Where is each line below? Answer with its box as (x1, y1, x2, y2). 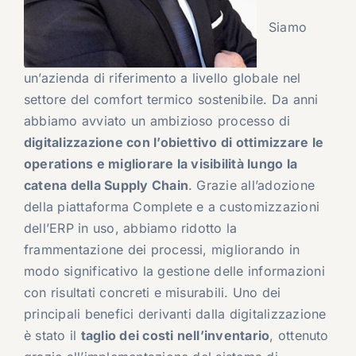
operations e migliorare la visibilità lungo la (23, 156, 298, 172)
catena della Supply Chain (23, 177, 188, 194)
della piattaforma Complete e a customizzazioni (23, 199, 320, 215)
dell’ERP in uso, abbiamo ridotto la (23, 220, 238, 237)
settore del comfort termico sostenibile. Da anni (23, 91, 319, 108)
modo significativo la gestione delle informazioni (23, 263, 325, 280)
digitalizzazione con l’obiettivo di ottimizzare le (23, 134, 323, 151)
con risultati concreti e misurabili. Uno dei (23, 284, 281, 301)
